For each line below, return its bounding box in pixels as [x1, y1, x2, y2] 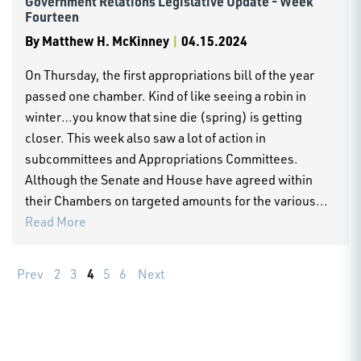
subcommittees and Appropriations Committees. [25, 150, 298, 167]
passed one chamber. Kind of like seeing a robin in [25, 87, 306, 104]
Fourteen [25, 7, 79, 25]
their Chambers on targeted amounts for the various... [25, 192, 328, 209]
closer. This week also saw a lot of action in [25, 129, 266, 146]
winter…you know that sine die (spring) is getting [25, 108, 302, 125]
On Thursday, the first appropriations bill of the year [25, 66, 314, 83]
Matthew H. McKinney [42, 31, 169, 49]
